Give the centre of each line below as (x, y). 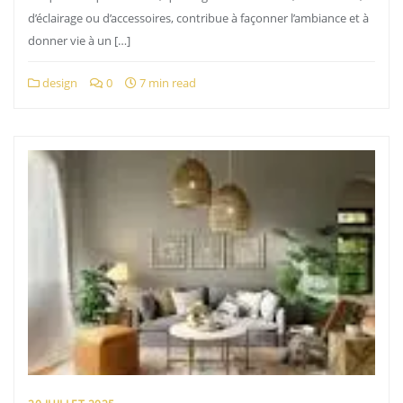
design (58, 83)
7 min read (166, 83)
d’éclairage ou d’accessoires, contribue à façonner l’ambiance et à (198, 18)
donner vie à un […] (79, 40)
